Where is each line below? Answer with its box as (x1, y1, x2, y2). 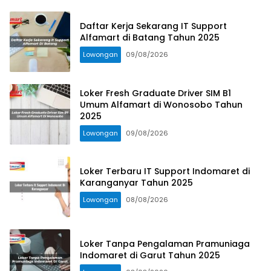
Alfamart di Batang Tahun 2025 (80, 31, 220, 44)
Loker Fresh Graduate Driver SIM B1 (80, 87, 231, 99)
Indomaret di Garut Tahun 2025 (80, 249, 220, 262)
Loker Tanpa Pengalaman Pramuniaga (80, 238, 250, 250)
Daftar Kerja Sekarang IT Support (80, 20, 227, 33)
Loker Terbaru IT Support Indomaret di (80, 165, 250, 178)
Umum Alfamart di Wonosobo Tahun (80, 98, 243, 111)
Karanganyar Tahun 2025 (80, 177, 193, 189)
